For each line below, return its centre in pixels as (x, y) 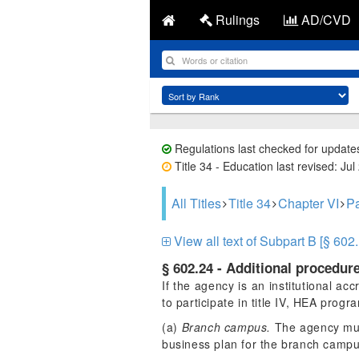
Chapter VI (309, 203)
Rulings (236, 20)
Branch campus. (226, 327)
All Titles (196, 203)
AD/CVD (325, 20)
